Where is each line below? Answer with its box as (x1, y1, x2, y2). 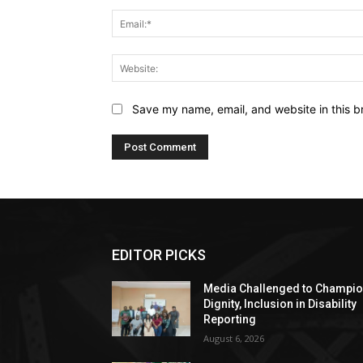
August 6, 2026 (203, 331, 265, 344)
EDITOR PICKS (112, 246, 206, 263)
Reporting (203, 312, 257, 326)
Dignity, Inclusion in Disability (203, 297, 357, 310)
